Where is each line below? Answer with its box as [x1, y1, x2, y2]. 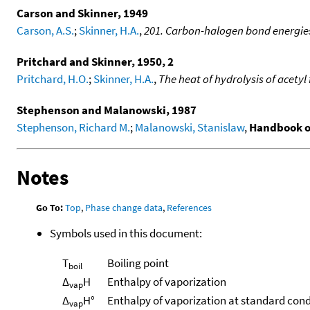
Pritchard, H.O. [17, 71, 89, 86]
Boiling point [107, 255, 169, 271]
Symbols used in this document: [50, 226, 202, 241]
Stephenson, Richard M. [17, 119, 130, 135]
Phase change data [85, 201, 163, 215]
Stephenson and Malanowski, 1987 [17, 102, 197, 118]
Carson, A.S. [17, 22, 74, 38]
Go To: [36, 201, 64, 215]
